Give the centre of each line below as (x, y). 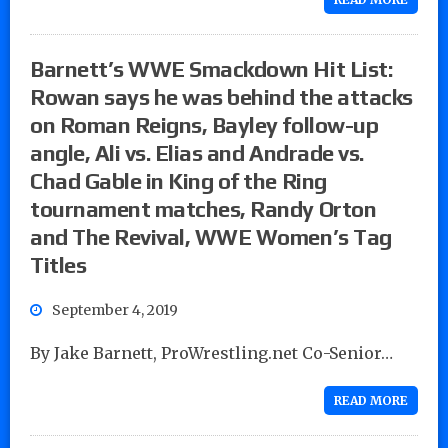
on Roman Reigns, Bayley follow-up (204, 124)
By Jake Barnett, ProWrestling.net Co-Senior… (211, 352)
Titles (58, 264)
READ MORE (371, 400)
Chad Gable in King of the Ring (178, 180)
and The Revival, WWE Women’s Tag (211, 236)
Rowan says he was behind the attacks (221, 96)
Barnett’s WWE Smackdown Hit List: (211, 68)
